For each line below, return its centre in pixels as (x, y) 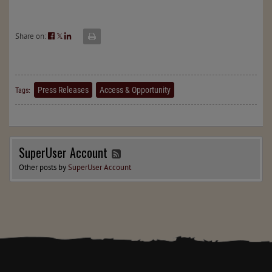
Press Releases (63, 90)
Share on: (32, 36)
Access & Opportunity (135, 90)
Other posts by (43, 168)
